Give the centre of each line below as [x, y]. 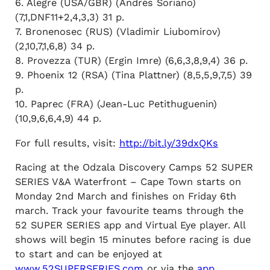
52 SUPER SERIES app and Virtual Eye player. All [130, 225]
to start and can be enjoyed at [88, 254]
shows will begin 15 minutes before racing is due [133, 240]
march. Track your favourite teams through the [129, 211]
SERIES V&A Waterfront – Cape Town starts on [128, 182]
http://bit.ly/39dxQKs [168, 143]
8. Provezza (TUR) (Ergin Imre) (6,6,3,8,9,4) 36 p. [131, 61]
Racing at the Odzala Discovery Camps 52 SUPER [134, 168]
